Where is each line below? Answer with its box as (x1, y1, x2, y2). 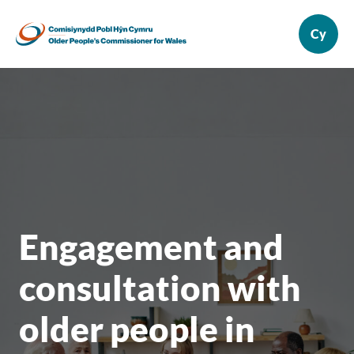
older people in (19, 308, 255, 349)
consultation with (19, 267, 301, 308)
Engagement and (19, 226, 284, 267)
